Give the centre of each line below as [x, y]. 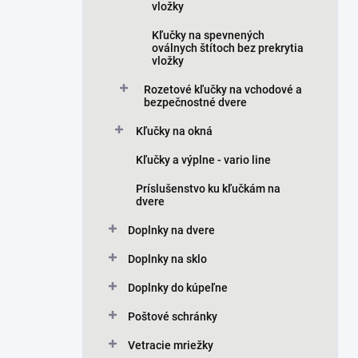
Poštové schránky [173, 316]
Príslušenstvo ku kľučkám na [208, 189]
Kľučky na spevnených [208, 35]
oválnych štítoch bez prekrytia [228, 48]
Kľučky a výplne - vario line [203, 160]
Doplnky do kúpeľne [178, 288]
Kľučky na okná [174, 131]
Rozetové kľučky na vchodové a [223, 89]
